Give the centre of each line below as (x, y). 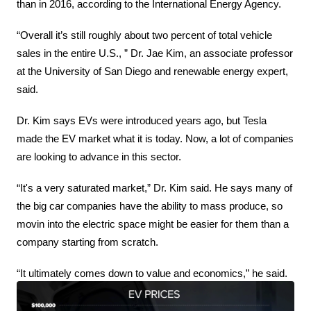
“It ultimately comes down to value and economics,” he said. (152, 273)
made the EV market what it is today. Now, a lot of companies (155, 138)
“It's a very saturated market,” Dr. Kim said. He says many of (155, 188)
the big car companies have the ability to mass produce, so (150, 206)
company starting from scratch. (88, 242)
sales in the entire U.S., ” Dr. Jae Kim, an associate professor (155, 53)
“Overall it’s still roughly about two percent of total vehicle (145, 35)
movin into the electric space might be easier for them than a (153, 224)
